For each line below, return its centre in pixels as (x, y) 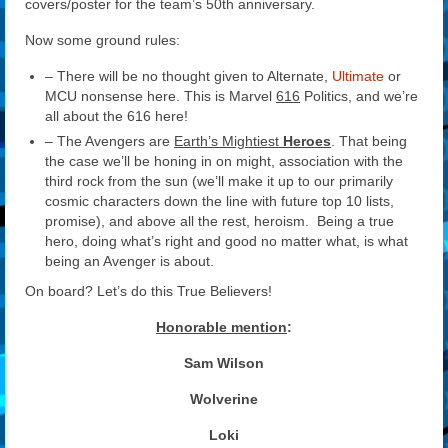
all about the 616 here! (116, 115)
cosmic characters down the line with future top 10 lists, (219, 200)
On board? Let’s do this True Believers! (148, 290)
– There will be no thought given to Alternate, (188, 75)
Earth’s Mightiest (228, 140)
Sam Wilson (224, 362)
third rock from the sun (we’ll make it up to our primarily (219, 180)
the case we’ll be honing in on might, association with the (224, 160)
